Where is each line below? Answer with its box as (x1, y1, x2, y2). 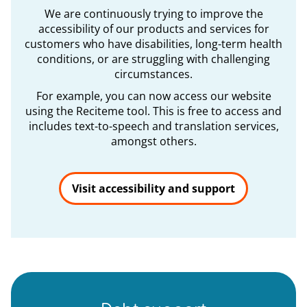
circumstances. (114, 66, 193, 82)
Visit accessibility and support (72, 181, 235, 196)
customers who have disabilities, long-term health (25, 36, 282, 51)
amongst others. (110, 134, 197, 149)
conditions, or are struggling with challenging (37, 51, 270, 66)
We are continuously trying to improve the (44, 6, 263, 21)
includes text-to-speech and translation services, (28, 119, 279, 134)
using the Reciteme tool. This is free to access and (25, 103, 282, 119)
